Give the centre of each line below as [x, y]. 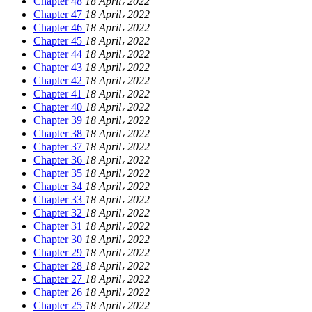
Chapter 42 [59, 81]
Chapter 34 [59, 187]
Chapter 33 [59, 200]
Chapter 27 [59, 279]
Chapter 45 [59, 41]
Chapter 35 [59, 173]
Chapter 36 [59, 160]
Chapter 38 [59, 134]
